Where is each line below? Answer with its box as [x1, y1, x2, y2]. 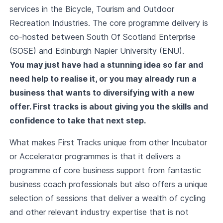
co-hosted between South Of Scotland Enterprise [9, 32, 196, 42]
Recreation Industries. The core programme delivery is [9, 18, 208, 28]
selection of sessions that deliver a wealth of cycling [9, 193, 206, 203]
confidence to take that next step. [9, 115, 146, 125]
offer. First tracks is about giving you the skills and [9, 102, 208, 111]
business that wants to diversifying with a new [9, 88, 195, 98]
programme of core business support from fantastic [9, 165, 201, 175]
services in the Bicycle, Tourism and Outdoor [9, 4, 174, 14]
